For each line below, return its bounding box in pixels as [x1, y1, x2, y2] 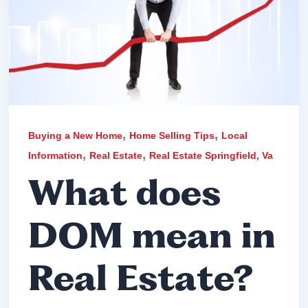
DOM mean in [28, 221, 276, 256]
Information [28, 149, 83, 161]
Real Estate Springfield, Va [149, 149, 274, 161]
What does [28, 179, 221, 213]
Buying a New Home [28, 129, 123, 141]
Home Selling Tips [129, 129, 215, 141]
